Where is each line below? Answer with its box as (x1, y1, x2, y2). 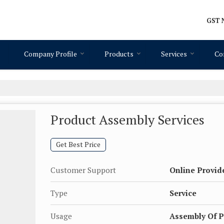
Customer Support (50, 165, 116, 175)
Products (104, 49, 133, 58)
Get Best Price (56, 140, 100, 149)
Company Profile (24, 49, 77, 58)
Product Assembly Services (50, 111, 204, 128)
